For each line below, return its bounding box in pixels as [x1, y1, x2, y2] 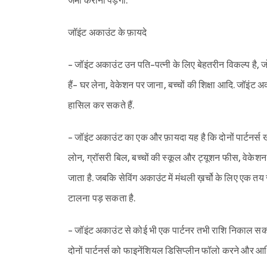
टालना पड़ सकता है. [68, 193, 136, 204]
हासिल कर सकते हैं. [68, 100, 135, 111]
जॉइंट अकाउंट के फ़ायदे [68, 27, 147, 39]
